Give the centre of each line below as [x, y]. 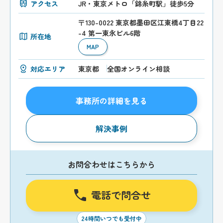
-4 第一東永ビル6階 [110, 33]
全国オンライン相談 [139, 69]
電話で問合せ [121, 195]
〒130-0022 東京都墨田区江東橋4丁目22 [141, 23]
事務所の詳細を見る [111, 101]
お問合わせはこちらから [111, 165]
